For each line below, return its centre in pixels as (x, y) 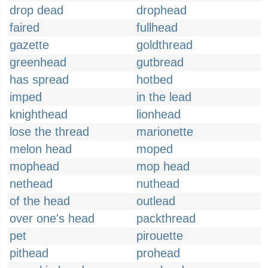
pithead (29, 253)
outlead (156, 201)
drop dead (36, 10)
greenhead (38, 62)
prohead (158, 253)
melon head (41, 149)
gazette (29, 45)
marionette (165, 132)
